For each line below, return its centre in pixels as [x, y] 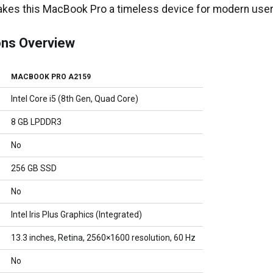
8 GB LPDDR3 [37, 122]
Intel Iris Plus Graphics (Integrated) [77, 214]
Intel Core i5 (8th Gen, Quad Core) [75, 99]
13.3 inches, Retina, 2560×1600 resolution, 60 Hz [104, 238]
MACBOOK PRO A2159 [51, 77]
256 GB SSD [34, 168]
